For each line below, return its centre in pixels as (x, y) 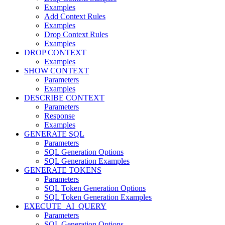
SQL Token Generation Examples (98, 197)
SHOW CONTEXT (57, 71)
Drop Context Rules (76, 35)
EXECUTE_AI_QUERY (65, 206)
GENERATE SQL (54, 134)
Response (60, 116)
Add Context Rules (75, 17)
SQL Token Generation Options (95, 188)
